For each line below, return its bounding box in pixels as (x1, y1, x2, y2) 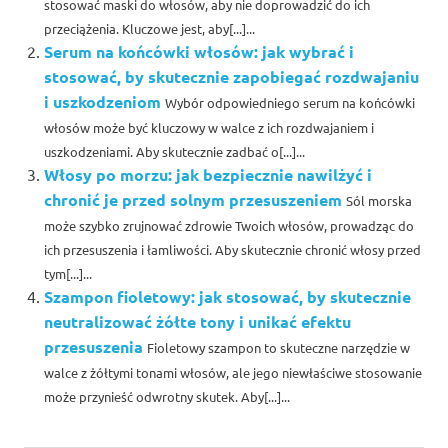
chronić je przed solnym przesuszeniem (44, 189, 342, 211)
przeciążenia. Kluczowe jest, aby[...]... (44, 20, 255, 38)
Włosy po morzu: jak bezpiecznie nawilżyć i (44, 164, 372, 186)
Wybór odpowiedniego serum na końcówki (165, 94, 415, 112)
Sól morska (346, 192, 412, 210)
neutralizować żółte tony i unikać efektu (44, 311, 351, 333)
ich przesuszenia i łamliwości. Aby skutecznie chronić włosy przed (44, 241, 421, 259)
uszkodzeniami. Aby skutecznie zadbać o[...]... (44, 143, 305, 161)
